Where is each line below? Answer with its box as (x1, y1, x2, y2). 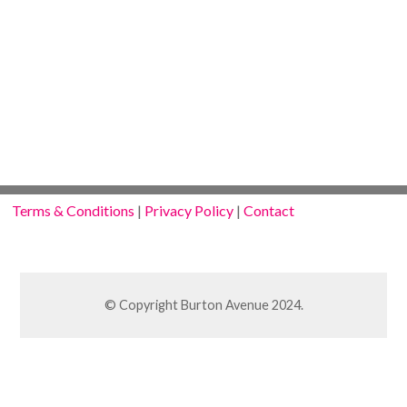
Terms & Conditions (12, 202, 135, 220)
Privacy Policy (144, 202, 234, 220)
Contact (243, 202, 295, 220)
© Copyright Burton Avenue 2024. (104, 297, 303, 313)
